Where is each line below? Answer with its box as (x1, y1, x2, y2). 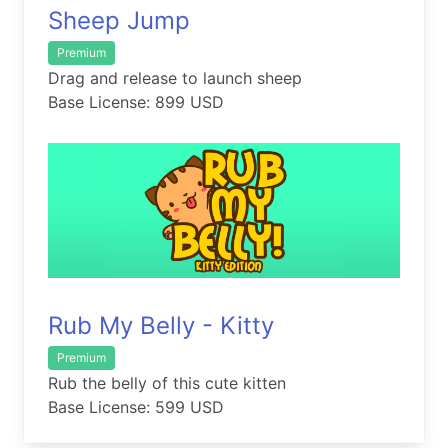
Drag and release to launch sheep (48, 68, 302, 89)
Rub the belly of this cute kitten (48, 373, 286, 394)
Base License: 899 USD (48, 92, 224, 113)
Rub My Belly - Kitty (48, 311, 274, 341)
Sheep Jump (48, 5, 190, 35)
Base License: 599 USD (48, 397, 224, 418)
